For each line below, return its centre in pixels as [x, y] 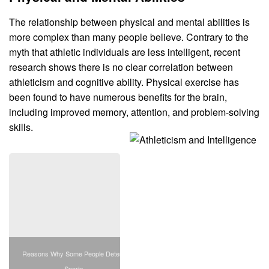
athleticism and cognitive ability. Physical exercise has [124, 82]
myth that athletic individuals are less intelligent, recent [125, 52]
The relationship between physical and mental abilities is [129, 22]
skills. [21, 127]
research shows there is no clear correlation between [121, 67]
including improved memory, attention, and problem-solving [134, 112]
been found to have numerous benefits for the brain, [118, 97]
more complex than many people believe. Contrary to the [129, 37]
